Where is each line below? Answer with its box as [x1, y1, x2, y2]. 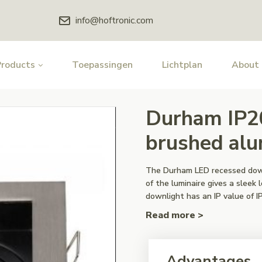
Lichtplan [162, 58, 202, 71]
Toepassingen [72, 58, 133, 71]
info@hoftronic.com [75, 14, 153, 27]
